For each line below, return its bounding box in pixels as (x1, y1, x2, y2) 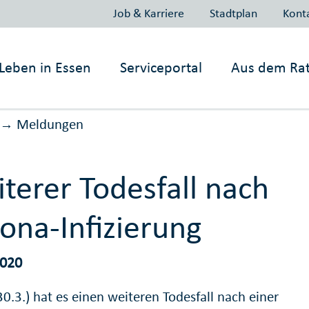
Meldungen (16, 115, 83, 134)
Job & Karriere (112, 5, 184, 21)
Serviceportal (120, 58, 203, 77)
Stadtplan (209, 5, 257, 21)
